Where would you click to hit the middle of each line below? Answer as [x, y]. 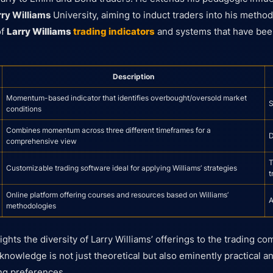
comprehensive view [41, 141]
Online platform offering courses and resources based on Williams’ [117, 194]
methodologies [31, 205]
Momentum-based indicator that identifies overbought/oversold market [126, 97]
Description [133, 76]
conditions [24, 108]
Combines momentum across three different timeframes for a [108, 130]
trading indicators [114, 31]
